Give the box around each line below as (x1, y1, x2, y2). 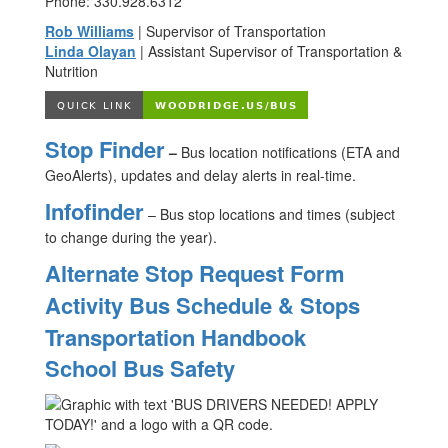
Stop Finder (45, 133, 165, 165)
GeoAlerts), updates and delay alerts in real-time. (45, 165, 356, 185)
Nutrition (45, 61, 98, 81)
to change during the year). (45, 227, 217, 247)
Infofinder (45, 195, 144, 227)
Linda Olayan (45, 41, 136, 61)
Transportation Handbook (45, 321, 306, 353)
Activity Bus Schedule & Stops (45, 289, 360, 321)
